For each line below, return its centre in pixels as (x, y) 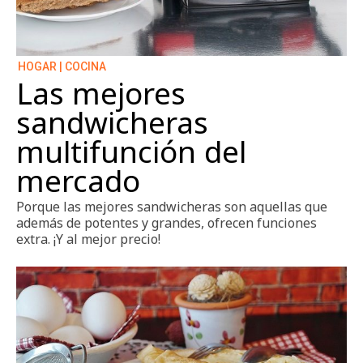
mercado (78, 180)
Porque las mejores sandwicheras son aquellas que (172, 206)
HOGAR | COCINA (62, 66)
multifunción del (131, 151)
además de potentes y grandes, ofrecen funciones (167, 222)
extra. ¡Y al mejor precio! (88, 239)
